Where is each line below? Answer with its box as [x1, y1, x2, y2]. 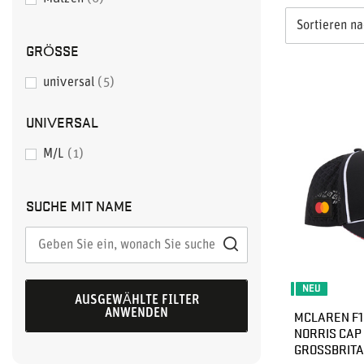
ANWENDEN [105, 306, 168, 320]
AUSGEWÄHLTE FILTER [74, 293, 199, 307]
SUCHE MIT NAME [26, 195, 132, 215]
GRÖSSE [26, 40, 71, 60]
